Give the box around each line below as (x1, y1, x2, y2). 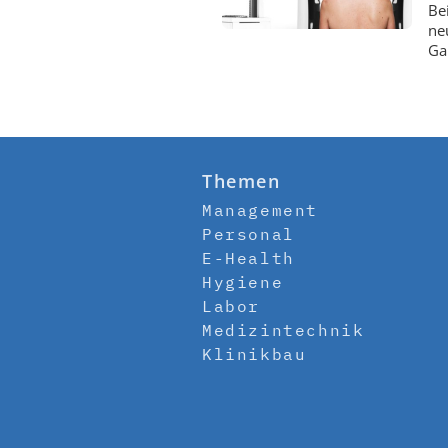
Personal (202, 224, 295, 245)
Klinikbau (202, 344, 307, 365)
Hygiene (202, 272, 284, 293)
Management (202, 200, 318, 221)
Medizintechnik (202, 320, 365, 341)
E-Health (202, 248, 295, 269)
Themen (202, 169, 281, 194)
